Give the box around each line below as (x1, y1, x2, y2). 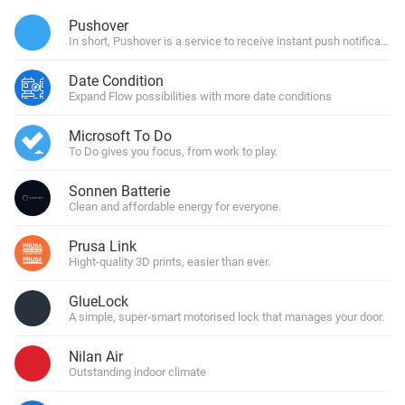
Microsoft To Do (69, 127, 172, 145)
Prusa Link (69, 238, 137, 255)
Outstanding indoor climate (69, 365, 206, 379)
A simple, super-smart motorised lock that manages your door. (69, 310, 384, 324)
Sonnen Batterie (69, 183, 170, 200)
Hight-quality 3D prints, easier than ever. (69, 255, 270, 268)
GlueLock (69, 293, 128, 310)
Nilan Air (69, 348, 123, 365)
